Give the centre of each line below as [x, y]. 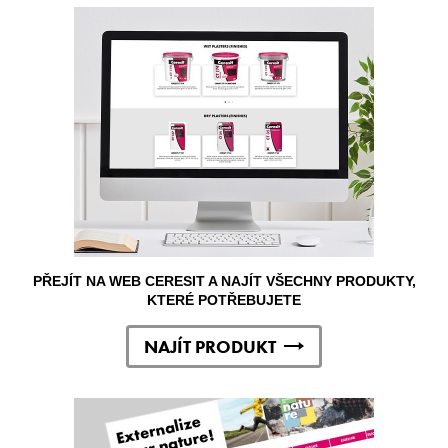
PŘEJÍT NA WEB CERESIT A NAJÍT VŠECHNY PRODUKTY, [224, 280]
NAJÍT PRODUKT [210, 346]
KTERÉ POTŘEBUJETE [224, 299]
